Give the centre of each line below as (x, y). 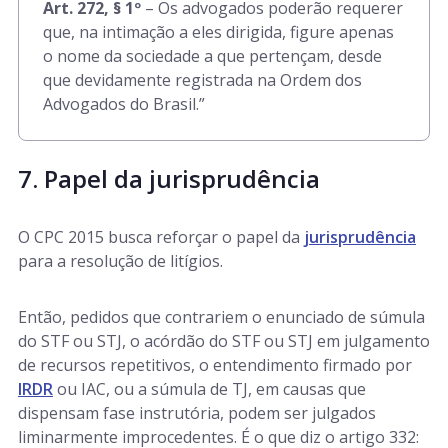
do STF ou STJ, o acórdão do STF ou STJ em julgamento (224, 341)
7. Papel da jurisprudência (169, 178)
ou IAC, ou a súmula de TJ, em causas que (209, 389)
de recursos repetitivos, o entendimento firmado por (215, 365)
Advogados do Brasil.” (124, 104)
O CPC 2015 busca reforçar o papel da (161, 237)
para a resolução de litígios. (120, 261)
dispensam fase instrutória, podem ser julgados (197, 413)
